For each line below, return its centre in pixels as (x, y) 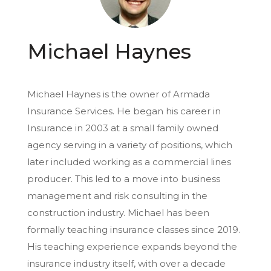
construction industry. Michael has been (118, 213)
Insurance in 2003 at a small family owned (123, 128)
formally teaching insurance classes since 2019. (134, 230)
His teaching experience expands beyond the (132, 247)
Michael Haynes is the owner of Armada (119, 94)
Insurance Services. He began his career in (124, 111)
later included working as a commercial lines (129, 162)
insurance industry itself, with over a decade (126, 263)
